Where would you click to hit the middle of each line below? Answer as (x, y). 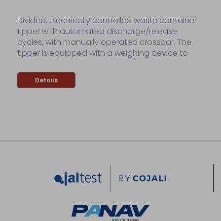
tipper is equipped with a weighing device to (103, 53)
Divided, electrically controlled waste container (107, 21)
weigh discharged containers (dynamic (93, 64)
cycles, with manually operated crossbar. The (104, 42)
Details (46, 80)
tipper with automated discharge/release (97, 32)
